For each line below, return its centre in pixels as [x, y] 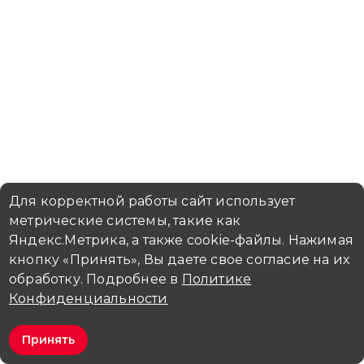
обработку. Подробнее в [95, 279]
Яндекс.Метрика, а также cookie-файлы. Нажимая [181, 240]
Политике [217, 279]
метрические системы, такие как [125, 221]
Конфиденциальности [89, 299]
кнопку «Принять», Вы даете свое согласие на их [180, 260]
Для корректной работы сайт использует [152, 201]
